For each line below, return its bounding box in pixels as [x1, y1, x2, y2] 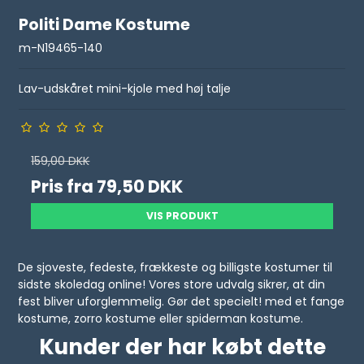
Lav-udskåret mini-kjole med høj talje [19, 80, 232, 97]
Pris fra [31, 175, 97, 199]
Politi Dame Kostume [19, 13, 191, 36]
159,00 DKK [31, 153, 90, 170]
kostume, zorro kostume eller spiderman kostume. [18, 310, 304, 327]
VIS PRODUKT [145, 209, 219, 223]
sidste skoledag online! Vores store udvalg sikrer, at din [18, 276, 326, 293]
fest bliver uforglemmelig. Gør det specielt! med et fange [18, 293, 345, 310]
